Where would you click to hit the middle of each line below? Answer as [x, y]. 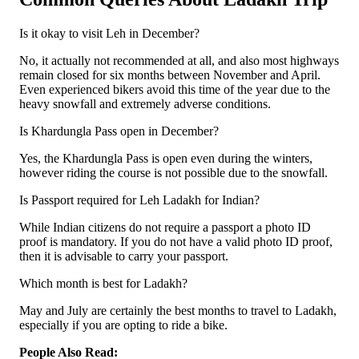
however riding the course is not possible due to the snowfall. [173, 172]
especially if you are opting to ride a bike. [123, 325]
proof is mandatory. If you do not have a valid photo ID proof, [176, 241]
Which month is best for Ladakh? [103, 283]
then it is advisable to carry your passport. [124, 256]
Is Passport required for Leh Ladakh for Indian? [139, 200]
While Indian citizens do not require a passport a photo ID [165, 227]
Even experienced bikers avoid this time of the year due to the [175, 89]
